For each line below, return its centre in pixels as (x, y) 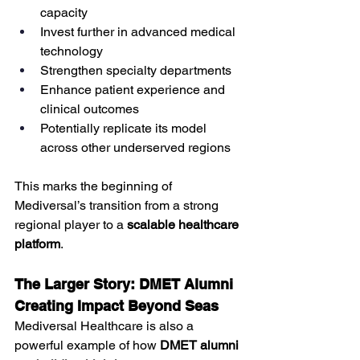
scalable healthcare (184, 224)
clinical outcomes (90, 108)
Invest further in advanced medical (139, 31)
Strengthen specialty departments (136, 70)
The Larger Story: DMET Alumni (126, 284)
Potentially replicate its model (125, 128)
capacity (64, 12)
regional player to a (71, 224)
